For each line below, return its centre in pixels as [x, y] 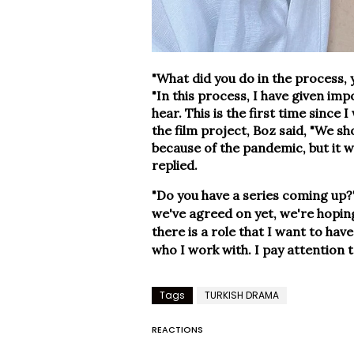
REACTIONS [177, 329]
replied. [175, 165]
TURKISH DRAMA [242, 295]
